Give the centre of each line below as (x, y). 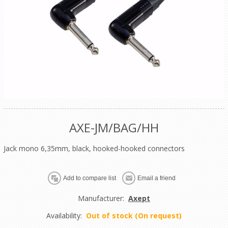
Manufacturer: (101, 198)
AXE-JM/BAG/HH (114, 127)
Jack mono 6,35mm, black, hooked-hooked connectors (94, 148)
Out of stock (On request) (134, 215)
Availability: (64, 215)
